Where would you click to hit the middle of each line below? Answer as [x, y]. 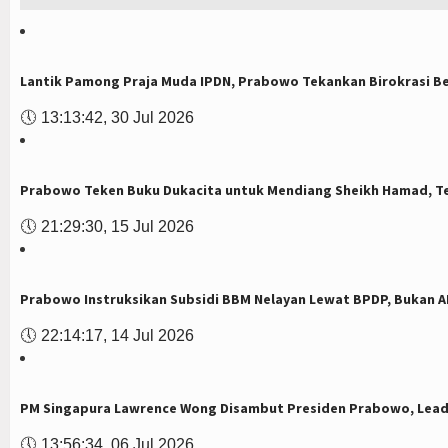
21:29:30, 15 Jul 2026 [117, 226]
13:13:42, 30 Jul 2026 [117, 117]
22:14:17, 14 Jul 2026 [117, 335]
